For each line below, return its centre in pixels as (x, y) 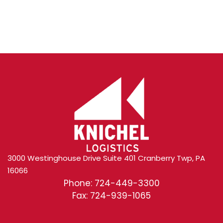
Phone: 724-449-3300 (111, 183)
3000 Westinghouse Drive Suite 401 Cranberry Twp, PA (106, 158)
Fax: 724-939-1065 (111, 195)
